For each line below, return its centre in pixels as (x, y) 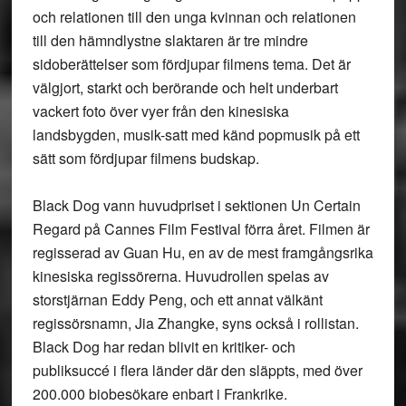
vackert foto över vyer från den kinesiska (160, 111)
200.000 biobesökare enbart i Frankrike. (159, 394)
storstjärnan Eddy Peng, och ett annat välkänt (177, 300)
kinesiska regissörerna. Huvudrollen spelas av (180, 276)
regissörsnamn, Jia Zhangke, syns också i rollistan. (195, 323)
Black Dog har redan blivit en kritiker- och (164, 347)
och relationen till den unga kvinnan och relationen (194, 17)
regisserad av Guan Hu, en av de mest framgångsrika (203, 252)
